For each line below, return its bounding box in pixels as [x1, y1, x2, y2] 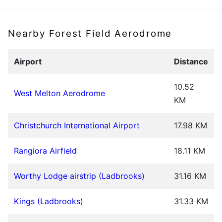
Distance [174, 56, 208, 67]
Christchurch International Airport [14, 120, 140, 131]
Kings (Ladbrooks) [14, 196, 83, 207]
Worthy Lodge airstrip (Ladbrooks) [14, 171, 145, 181]
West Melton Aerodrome [14, 88, 105, 99]
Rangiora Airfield [14, 146, 77, 156]
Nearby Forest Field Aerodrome [8, 27, 172, 39]
